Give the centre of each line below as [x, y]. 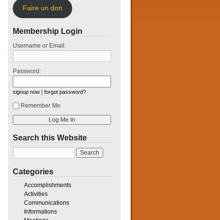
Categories [33, 171]
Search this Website [50, 137]
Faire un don [42, 8]
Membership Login [48, 31]
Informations [40, 211]
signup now [26, 92]
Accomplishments [47, 185]
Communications [46, 203]
